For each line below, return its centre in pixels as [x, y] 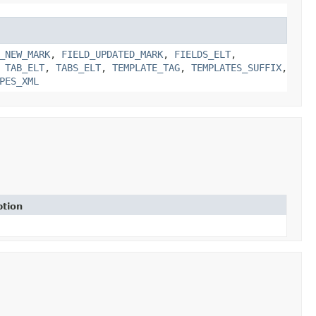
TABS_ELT [78, 67]
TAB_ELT [25, 67]
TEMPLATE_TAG [146, 67]
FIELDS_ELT [202, 54]
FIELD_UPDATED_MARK [112, 54]
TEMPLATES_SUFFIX [236, 67]
